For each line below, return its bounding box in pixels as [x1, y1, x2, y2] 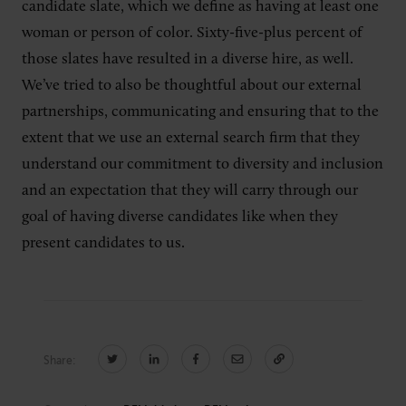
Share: [43, 353, 76, 367]
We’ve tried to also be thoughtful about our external [22, 77, 362, 93]
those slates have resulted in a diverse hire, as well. [22, 51, 353, 67]
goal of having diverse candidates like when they [22, 208, 338, 225]
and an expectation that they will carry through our [22, 182, 358, 198]
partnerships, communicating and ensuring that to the [22, 103, 379, 120]
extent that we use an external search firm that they [22, 130, 360, 146]
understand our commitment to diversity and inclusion [22, 156, 383, 172]
